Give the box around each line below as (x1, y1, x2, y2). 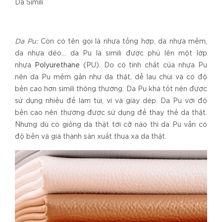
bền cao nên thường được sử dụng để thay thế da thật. (15, 110, 207, 116)
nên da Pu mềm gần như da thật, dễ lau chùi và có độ (15, 74, 207, 80)
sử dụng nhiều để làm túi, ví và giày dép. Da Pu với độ (15, 98, 207, 104)
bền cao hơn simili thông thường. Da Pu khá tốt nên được (15, 86, 207, 92)
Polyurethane (34, 62, 80, 68)
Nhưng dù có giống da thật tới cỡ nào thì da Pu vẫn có (15, 121, 207, 128)
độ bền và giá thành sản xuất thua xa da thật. (15, 133, 166, 140)
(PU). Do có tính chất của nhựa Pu (79, 62, 208, 68)
